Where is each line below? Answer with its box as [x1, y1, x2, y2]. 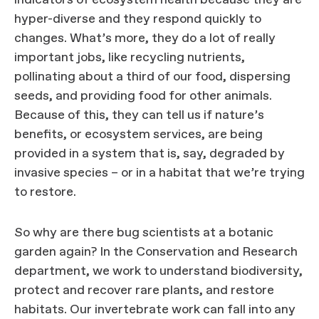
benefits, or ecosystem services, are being [14, 126, 263, 143]
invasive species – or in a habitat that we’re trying [14, 164, 305, 182]
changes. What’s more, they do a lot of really [14, 30, 276, 47]
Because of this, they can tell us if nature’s [14, 107, 264, 124]
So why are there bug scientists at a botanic [14, 224, 273, 241]
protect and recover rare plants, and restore [14, 282, 274, 299]
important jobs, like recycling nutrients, [14, 49, 245, 66]
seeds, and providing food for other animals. [14, 88, 272, 105]
